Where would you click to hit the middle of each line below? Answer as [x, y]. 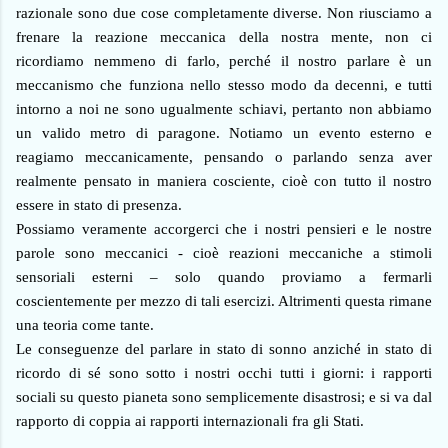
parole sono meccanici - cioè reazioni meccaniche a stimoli [224, 253]
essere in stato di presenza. [99, 205]
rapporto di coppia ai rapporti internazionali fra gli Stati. [190, 421]
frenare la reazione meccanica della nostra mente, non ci [224, 37]
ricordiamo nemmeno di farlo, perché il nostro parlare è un [224, 61]
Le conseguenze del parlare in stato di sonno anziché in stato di [224, 349]
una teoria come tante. [85, 325]
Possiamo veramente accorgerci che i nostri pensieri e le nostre [224, 229]
